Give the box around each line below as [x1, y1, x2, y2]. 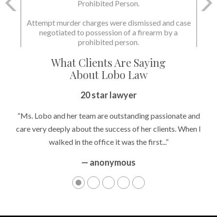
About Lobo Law [69, 67, 148, 82]
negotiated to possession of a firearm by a [39, 28, 178, 37]
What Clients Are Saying [51, 55, 166, 70]
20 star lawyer [80, 90, 137, 101]
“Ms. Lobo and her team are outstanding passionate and [17, 111, 200, 121]
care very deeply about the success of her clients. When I [16, 124, 201, 134]
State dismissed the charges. [62, 28, 155, 37]
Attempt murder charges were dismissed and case [26, 18, 191, 28]
